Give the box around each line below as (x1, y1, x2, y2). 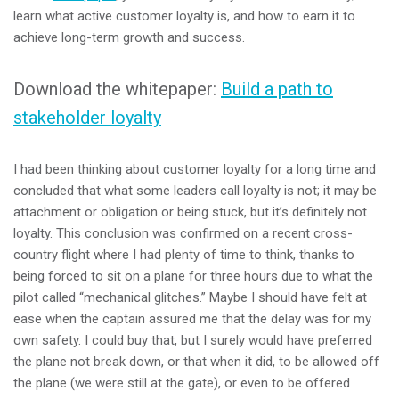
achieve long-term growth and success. (13, 28, 245, 45)
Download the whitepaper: (13, 77, 221, 100)
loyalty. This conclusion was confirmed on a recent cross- (13, 224, 353, 241)
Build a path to (221, 77, 333, 100)
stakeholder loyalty (13, 106, 161, 128)
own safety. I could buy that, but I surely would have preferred (13, 331, 372, 348)
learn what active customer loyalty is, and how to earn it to (13, 7, 355, 24)
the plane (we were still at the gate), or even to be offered (13, 374, 350, 391)
